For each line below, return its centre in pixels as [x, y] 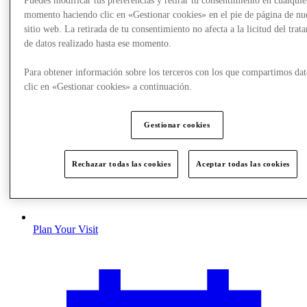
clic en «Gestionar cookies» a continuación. [108, 86]
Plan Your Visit [65, 229]
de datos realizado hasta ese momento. [98, 43]
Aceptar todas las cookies [243, 163]
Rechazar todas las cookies [122, 163]
